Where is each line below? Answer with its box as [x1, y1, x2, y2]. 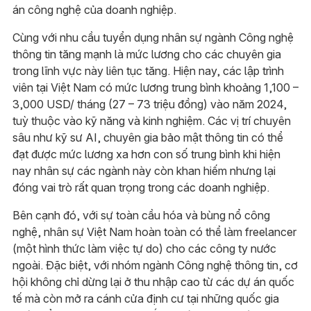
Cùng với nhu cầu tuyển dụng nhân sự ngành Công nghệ [12, 30, 294, 44]
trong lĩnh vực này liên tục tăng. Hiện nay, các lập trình [12, 63, 284, 78]
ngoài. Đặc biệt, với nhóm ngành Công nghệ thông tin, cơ [12, 258, 298, 272]
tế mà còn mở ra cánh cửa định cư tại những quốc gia [12, 291, 279, 305]
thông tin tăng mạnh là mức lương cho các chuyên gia [12, 47, 281, 61]
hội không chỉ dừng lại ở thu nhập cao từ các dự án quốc [12, 274, 294, 289]
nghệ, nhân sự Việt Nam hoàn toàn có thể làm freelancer [12, 224, 296, 239]
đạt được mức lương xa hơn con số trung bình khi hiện [12, 146, 280, 161]
